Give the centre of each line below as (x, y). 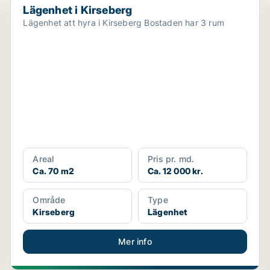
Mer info (135, 241)
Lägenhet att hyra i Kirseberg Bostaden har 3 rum (184, 23)
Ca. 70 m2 (54, 171)
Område (49, 200)
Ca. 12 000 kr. (175, 171)
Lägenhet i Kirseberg (78, 10)
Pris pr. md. (171, 159)
